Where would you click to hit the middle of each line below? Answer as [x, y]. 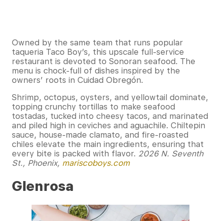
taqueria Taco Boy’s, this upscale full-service [98, 52]
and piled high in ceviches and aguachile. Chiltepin [109, 126]
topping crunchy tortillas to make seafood [93, 107]
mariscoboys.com [96, 163]
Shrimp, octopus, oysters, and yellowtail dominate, [110, 98]
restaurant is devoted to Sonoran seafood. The [104, 62]
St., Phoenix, [37, 163]
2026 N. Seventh [171, 154]
